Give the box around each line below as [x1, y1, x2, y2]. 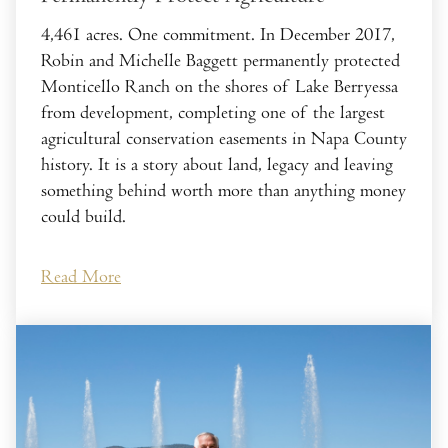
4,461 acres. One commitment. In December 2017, [41, 24, 395, 46]
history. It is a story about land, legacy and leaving [41, 154, 393, 176]
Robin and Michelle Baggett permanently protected [41, 50, 400, 72]
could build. [41, 206, 126, 228]
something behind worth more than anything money [41, 180, 406, 202]
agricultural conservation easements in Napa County [41, 128, 407, 150]
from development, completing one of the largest [41, 102, 385, 124]
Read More [41, 265, 121, 287]
